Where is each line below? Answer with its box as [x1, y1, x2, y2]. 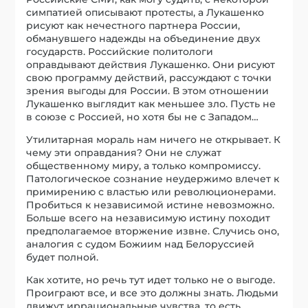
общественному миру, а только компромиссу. [26, 159, 261, 173]
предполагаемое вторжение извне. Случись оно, [26, 225, 280, 238]
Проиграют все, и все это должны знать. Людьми [26, 287, 279, 300]
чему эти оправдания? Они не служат [26, 146, 222, 159]
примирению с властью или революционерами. [26, 186, 276, 199]
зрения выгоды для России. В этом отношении [26, 85, 269, 98]
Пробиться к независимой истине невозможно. [26, 199, 275, 212]
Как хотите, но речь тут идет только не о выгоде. [26, 274, 276, 287]
